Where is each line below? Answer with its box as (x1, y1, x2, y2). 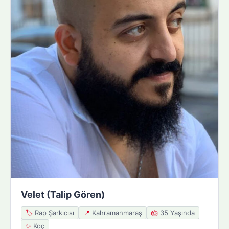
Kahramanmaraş (90, 208, 142, 217)
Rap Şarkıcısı (33, 208, 74, 217)
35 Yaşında (158, 208, 195, 217)
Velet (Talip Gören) (21, 189, 105, 200)
